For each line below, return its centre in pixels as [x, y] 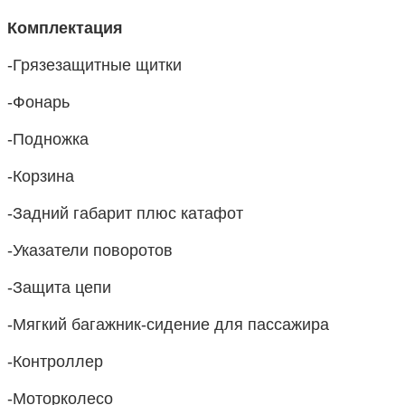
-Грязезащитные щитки [94, 65]
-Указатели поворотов [90, 250]
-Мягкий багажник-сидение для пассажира [168, 325]
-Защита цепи [59, 287]
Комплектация [65, 28]
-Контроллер [55, 362]
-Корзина [41, 176]
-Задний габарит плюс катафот [125, 213]
